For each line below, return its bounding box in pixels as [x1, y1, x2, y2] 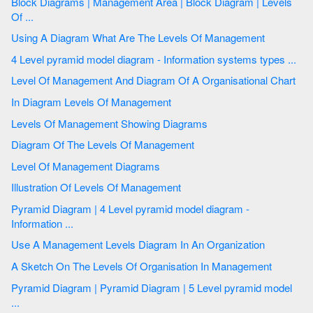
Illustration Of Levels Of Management [74, 180, 184, 195]
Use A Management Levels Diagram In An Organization [180, 237, 265, 252]
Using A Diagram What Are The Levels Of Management [158, 30, 268, 45]
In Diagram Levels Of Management [22, 94, 174, 109]
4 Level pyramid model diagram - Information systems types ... [288, 51, 299, 66]
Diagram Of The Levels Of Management [87, 137, 197, 152]
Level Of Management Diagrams [11, 158, 163, 173]
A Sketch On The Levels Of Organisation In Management [212, 259, 275, 274]
